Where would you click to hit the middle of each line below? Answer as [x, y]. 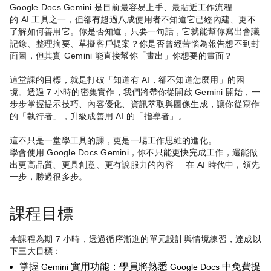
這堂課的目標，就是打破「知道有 [74, 80]
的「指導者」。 [157, 116]
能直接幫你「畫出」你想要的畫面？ [164, 56]
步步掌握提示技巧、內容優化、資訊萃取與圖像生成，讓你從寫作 [135, 104]
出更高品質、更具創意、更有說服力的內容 [92, 165]
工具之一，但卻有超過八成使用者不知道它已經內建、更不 [144, 20]
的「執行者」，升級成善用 [61, 116]
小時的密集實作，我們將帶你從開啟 [123, 92]
